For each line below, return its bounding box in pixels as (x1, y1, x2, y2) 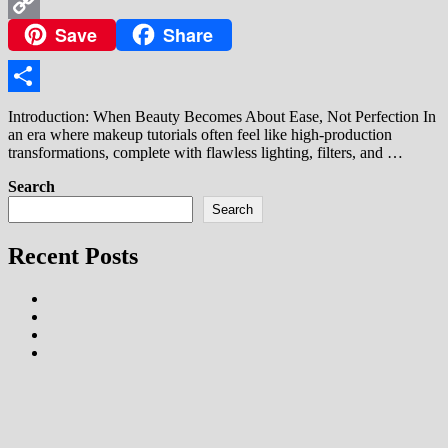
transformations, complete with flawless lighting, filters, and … (8, 144, 403, 162)
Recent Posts (8, 243, 138, 270)
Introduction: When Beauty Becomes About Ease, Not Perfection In (8, 108, 436, 126)
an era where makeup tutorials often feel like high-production (8, 126, 392, 144)
